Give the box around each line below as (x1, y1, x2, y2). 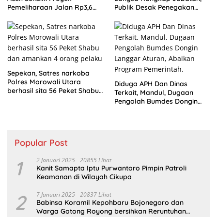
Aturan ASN (114, 12, 151, 21)
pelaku (7, 104, 30, 113)
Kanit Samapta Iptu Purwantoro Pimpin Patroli (36, 164, 186, 173)
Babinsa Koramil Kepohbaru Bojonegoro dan (36, 198, 184, 207)
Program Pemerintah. (114, 114, 184, 124)
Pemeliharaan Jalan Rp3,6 (7, 3, 93, 12)
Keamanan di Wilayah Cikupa (36, 172, 132, 182)
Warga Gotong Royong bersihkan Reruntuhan (36, 207, 186, 216)
